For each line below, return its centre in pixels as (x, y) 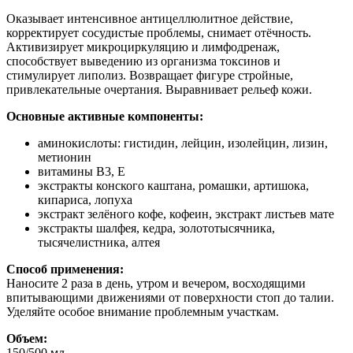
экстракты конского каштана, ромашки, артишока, (173, 185)
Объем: (27, 338)
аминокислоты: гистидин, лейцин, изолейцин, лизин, (183, 143)
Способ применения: (65, 269)
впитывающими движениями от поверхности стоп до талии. (170, 297)
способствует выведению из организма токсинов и (143, 61)
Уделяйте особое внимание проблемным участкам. (143, 311)
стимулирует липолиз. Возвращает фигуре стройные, (150, 75)
